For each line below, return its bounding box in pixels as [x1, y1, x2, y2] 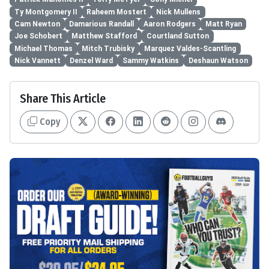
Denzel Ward [70, 56, 113, 65]
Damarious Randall [69, 20, 134, 29]
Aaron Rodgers [143, 20, 196, 29]
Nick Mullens [156, 7, 201, 16]
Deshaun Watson [188, 56, 248, 65]
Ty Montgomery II [14, 7, 77, 16]
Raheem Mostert [86, 7, 147, 16]
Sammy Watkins [122, 56, 179, 65]
